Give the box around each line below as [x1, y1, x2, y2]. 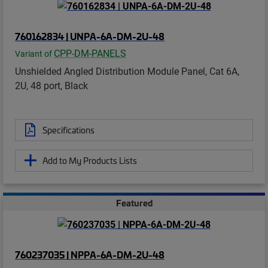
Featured [115, 196, 153, 209]
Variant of [15, 48, 54, 59]
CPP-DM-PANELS [54, 46, 126, 59]
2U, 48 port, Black [15, 78, 88, 92]
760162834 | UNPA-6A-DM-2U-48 [15, 29, 165, 42]
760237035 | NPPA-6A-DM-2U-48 [15, 248, 165, 261]
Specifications [42, 123, 95, 136]
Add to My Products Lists [42, 154, 137, 166]
